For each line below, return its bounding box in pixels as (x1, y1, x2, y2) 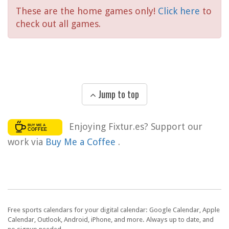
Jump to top (96, 87, 139, 101)
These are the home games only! (16, 6, 158, 17)
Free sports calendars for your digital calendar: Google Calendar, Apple (8, 206, 220, 214)
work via (8, 136, 45, 148)
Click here (158, 6, 202, 17)
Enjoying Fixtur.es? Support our (68, 121, 202, 132)
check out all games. (16, 18, 101, 30)
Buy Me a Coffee (45, 136, 118, 148)
